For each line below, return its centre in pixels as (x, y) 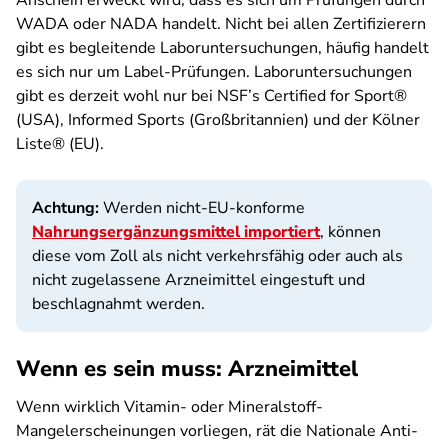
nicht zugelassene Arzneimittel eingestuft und (198, 280)
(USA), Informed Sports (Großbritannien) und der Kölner (218, 120)
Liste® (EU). (60, 144)
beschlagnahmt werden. (118, 304)
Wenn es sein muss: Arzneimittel (187, 369)
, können (350, 232)
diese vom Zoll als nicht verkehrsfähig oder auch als (217, 256)
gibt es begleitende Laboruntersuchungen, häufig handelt (222, 48)
